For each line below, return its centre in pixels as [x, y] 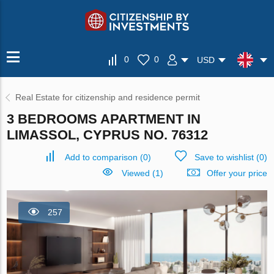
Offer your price [237, 173]
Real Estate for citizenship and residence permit [108, 97]
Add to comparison [101, 157]
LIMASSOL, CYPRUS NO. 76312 [108, 135]
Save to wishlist [224, 157]
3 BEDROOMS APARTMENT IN [104, 119]
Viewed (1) [142, 173]
